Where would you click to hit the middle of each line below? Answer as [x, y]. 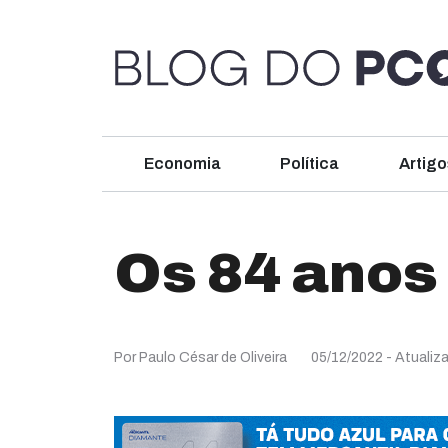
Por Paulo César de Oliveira [200, 357]
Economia [182, 163]
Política [310, 163]
